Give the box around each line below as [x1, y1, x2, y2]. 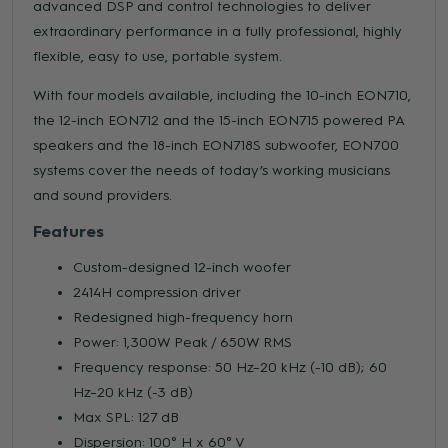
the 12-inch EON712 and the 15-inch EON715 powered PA [33, 112, 405, 130]
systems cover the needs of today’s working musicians [33, 162, 391, 180]
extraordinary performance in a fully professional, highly [33, 23, 403, 41]
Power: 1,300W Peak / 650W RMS [73, 334, 293, 352]
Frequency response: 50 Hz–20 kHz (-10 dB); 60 [73, 359, 388, 377]
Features [33, 222, 105, 242]
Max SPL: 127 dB [73, 409, 180, 427]
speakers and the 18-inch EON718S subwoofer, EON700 [33, 137, 400, 155]
